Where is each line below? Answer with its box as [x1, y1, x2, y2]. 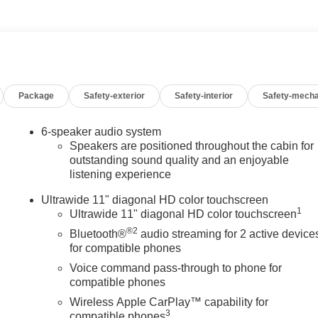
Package [18, 90, 55, 101]
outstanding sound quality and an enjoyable [70, 153, 290, 166]
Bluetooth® [70, 227, 127, 240]
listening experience [70, 168, 172, 180]
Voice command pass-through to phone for [70, 261, 283, 274]
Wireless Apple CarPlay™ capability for [70, 295, 269, 308]
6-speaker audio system [41, 125, 162, 138]
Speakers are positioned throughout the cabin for [70, 139, 314, 152]
